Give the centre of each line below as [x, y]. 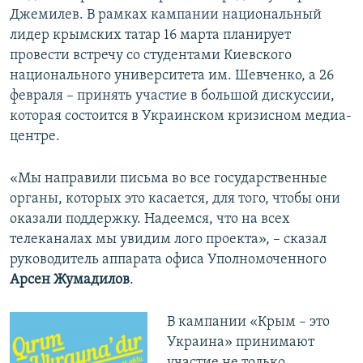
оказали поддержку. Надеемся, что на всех [150, 220]
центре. [35, 137]
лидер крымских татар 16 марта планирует [150, 36]
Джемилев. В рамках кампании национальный [166, 15]
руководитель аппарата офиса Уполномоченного [168, 260]
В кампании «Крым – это [248, 322]
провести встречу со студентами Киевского [151, 56]
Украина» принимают [240, 343]
